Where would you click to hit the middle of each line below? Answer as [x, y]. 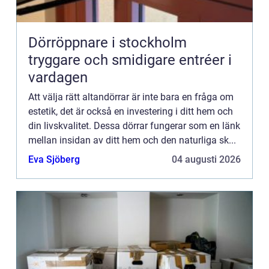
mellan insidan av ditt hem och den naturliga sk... [132, 140]
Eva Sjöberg [54, 159]
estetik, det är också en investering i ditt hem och [131, 111]
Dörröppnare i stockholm [107, 42]
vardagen [58, 77]
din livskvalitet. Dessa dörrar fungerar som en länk [134, 125]
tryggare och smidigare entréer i [130, 60]
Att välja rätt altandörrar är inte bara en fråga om [131, 97]
